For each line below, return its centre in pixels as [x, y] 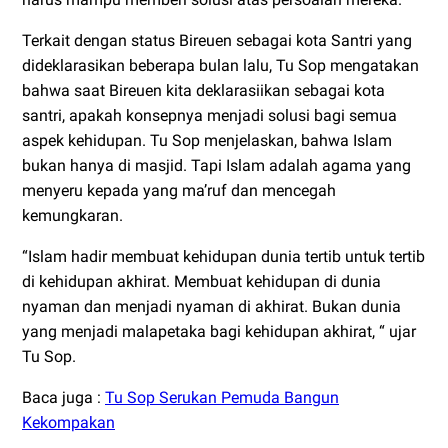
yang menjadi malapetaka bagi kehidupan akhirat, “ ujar [219, 331]
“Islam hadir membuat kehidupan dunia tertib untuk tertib [223, 256]
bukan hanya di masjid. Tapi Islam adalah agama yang [216, 165]
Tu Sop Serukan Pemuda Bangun [222, 397]
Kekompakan [68, 422]
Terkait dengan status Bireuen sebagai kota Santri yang [217, 40]
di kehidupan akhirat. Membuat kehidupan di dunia [201, 281]
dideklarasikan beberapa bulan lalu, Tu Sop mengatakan [220, 65]
